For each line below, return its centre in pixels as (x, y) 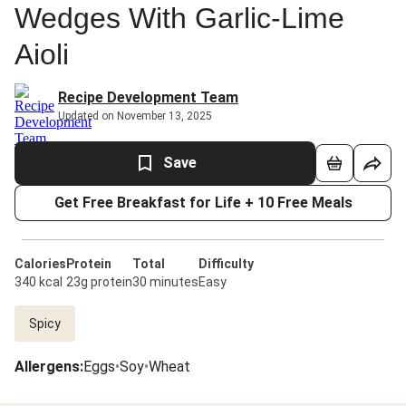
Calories (40, 264)
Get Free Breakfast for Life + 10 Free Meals (203, 203)
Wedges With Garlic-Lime (179, 18)
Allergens (47, 367)
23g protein (99, 282)
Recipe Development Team (148, 97)
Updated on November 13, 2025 (135, 116)
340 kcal (39, 282)
